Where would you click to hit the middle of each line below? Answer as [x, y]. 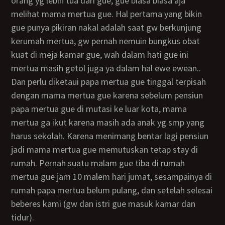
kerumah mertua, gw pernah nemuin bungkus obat [106, 41]
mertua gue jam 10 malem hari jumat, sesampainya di [112, 177]
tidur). [23, 217]
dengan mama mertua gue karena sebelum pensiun [107, 95]
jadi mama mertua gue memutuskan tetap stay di [105, 149]
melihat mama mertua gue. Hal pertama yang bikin [107, 14]
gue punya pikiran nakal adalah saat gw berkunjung [106, 27]
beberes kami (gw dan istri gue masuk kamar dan [103, 204]
